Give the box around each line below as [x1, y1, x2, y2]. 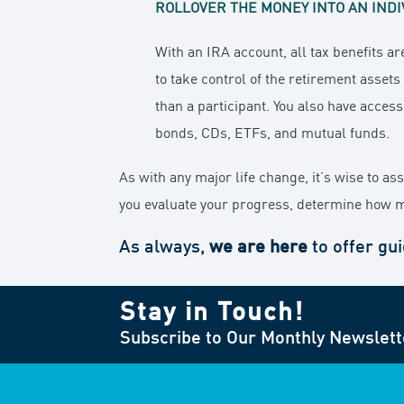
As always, [119, 238, 206, 257]
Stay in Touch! [120, 300, 304, 326]
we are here [205, 238, 308, 257]
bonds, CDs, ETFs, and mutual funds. [155, 127, 390, 142]
